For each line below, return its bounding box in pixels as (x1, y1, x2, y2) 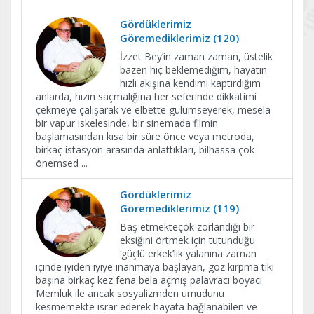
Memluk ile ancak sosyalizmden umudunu (36, 287, 224, 300)
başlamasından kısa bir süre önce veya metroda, (36, 130, 254, 143)
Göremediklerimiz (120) (120, 31, 239, 45)
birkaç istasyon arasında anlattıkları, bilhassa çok (36, 143, 254, 156)
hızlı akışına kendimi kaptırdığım (120, 76, 261, 90)
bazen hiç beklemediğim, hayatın (120, 63, 267, 76)
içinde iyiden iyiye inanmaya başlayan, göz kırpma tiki (36, 260, 274, 273)
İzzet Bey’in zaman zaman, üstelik (120, 50, 273, 63)
